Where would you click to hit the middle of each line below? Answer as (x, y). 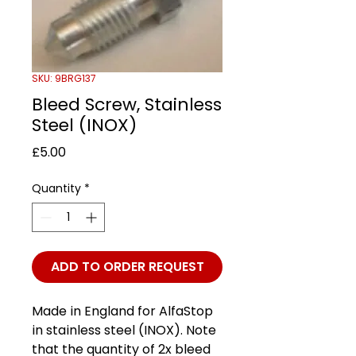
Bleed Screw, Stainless (127, 104)
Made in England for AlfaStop (122, 311)
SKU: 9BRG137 (64, 78)
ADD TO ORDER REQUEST (127, 266)
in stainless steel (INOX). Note (124, 330)
